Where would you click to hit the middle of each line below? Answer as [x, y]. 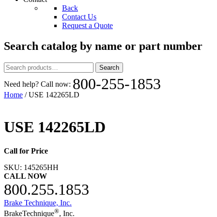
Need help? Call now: [38, 84]
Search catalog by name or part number [103, 46]
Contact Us [79, 17]
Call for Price [26, 151]
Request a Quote [87, 25]
